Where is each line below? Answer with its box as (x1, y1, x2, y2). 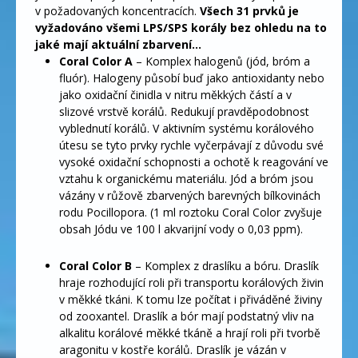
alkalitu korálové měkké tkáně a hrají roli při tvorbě (58, 324, 320, 340)
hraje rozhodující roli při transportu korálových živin (58, 274, 324, 290)
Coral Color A (58, 53, 133, 69)
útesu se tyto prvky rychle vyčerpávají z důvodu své (58, 137, 324, 153)
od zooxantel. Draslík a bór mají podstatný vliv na (58, 308, 314, 324)
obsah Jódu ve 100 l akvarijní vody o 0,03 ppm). (58, 221, 303, 237)
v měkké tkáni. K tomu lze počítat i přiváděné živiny (58, 291, 322, 307)
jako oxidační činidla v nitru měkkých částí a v (58, 86, 292, 102)
